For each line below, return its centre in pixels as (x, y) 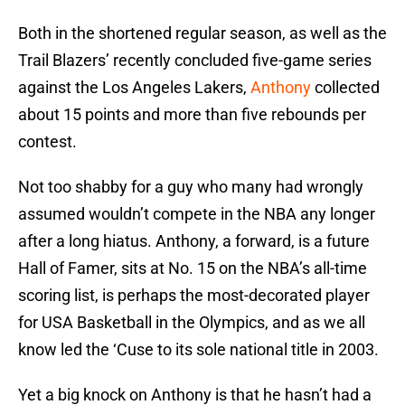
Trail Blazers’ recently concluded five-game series (195, 61)
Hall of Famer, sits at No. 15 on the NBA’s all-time (193, 268)
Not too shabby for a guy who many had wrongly (191, 187)
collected (345, 88)
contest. (47, 142)
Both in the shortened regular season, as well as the (202, 33)
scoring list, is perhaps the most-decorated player (194, 296)
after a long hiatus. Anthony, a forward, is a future (194, 241)
